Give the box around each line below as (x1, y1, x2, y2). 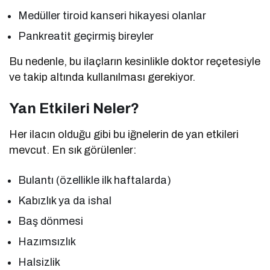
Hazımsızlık (18, 235, 76, 248)
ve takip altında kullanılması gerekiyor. (9, 71, 196, 83)
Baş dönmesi (18, 215, 84, 227)
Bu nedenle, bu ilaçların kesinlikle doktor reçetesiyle (9, 55, 261, 67)
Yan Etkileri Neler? (9, 100, 139, 116)
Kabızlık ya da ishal (18, 194, 112, 207)
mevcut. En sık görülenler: (9, 143, 137, 156)
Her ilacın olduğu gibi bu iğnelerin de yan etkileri (9, 128, 239, 140)
